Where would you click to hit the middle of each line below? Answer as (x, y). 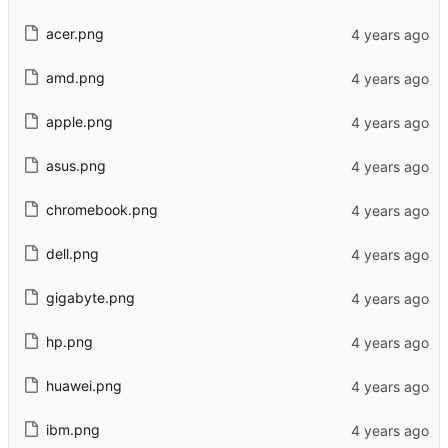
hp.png (69, 342)
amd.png (75, 78)
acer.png (74, 34)
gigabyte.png (90, 298)
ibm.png (72, 430)
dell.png (72, 254)
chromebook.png (101, 210)
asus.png (75, 166)
